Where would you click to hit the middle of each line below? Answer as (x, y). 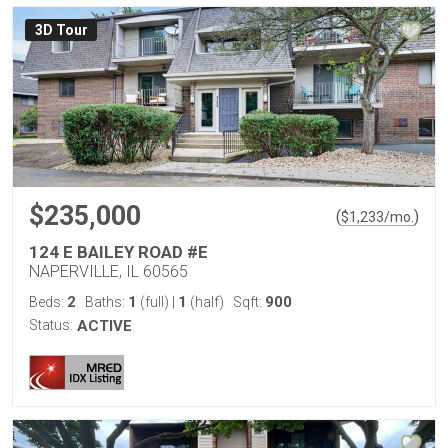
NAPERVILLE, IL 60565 (108, 271)
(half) (205, 302)
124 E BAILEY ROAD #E (118, 252)
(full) (154, 302)
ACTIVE (104, 326)
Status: (51, 325)
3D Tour (61, 30)
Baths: (106, 302)
